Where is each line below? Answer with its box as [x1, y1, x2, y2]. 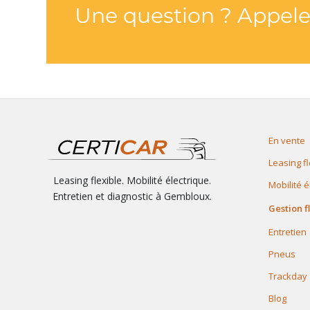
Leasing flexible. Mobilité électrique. [53, 173, 212, 187]
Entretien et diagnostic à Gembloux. [53, 189, 212, 203]
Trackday [268, 270, 307, 283]
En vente [268, 134, 305, 147]
